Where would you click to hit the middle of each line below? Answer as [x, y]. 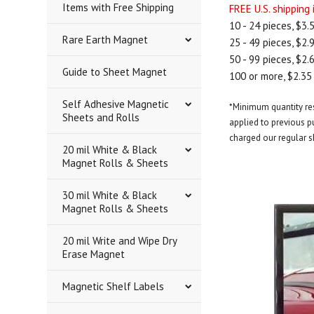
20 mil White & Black [110, 150]
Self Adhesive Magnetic [116, 104]
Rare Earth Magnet [105, 40]
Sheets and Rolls [101, 117]
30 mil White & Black [110, 195]
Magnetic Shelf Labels [114, 286]
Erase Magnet [94, 254]
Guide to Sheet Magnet [115, 72]
